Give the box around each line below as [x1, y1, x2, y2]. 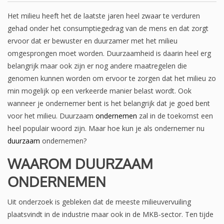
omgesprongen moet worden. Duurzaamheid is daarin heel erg [7, 48, 211, 58]
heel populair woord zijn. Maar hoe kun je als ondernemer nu [7, 123, 204, 133]
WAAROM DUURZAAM [7, 154, 153, 173]
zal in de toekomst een [137, 111, 213, 121]
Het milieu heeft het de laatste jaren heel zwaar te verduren [7, 11, 200, 21]
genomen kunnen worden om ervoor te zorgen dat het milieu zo [7, 73, 216, 83]
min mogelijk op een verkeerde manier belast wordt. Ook [7, 86, 191, 96]
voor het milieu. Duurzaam [7, 111, 95, 121]
